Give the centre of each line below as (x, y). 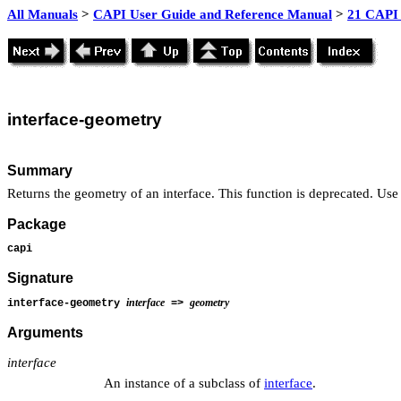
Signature (40, 278)
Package (37, 225)
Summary (40, 170)
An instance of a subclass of (184, 383)
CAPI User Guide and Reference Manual (213, 14)
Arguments (45, 333)
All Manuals (43, 14)
